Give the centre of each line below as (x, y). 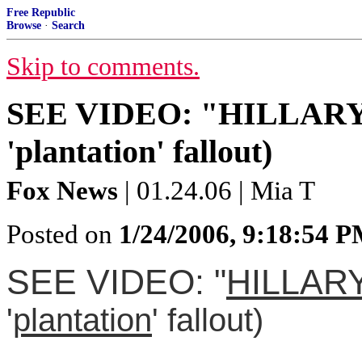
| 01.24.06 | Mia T (217, 191)
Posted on (63, 234)
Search (68, 25)
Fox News (62, 191)
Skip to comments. (103, 67)
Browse (24, 25)
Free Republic (41, 13)
